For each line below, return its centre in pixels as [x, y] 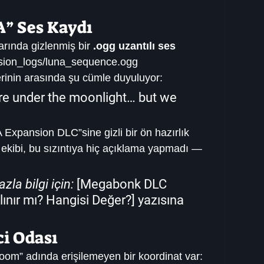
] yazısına [159, 200]
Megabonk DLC [125, 184]
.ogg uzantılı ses [136, 46]
